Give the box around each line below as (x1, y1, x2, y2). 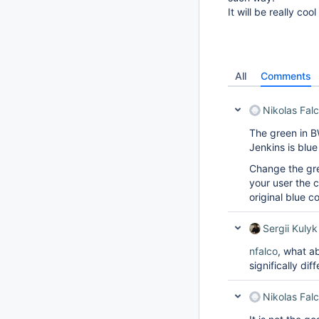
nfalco (249, 245, 278, 257)
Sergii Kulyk (263, 222, 318, 234)
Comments (261, 70, 311, 82)
